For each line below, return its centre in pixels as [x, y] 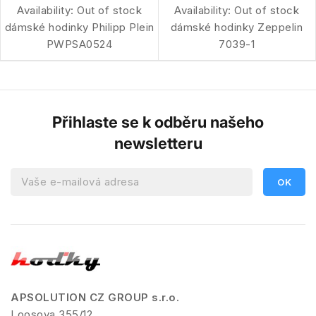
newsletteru [158, 143]
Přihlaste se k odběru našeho [158, 122]
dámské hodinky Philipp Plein [79, 27]
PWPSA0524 [79, 44]
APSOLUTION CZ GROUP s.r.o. [95, 297]
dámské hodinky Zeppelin [237, 27]
